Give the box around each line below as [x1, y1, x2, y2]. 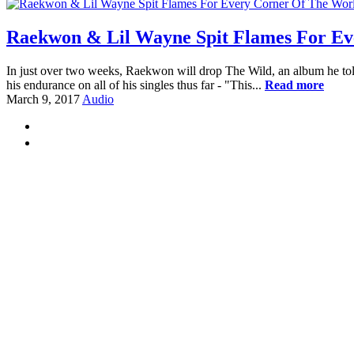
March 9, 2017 [6, 92, 80, 106]
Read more [265, 77, 324, 92]
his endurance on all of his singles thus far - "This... [6, 77, 265, 92]
